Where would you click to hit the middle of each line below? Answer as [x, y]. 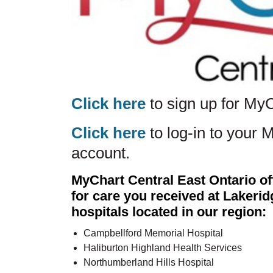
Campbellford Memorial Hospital [153, 233]
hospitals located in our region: [169, 211]
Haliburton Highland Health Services [163, 247]
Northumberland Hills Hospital [149, 262]
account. [105, 153]
